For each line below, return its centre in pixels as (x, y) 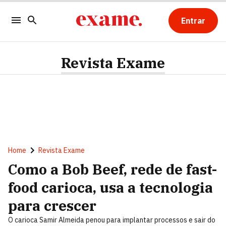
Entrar (193, 21)
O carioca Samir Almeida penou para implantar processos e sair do (112, 220)
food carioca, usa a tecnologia (110, 187)
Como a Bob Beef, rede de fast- (112, 169)
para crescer (52, 206)
